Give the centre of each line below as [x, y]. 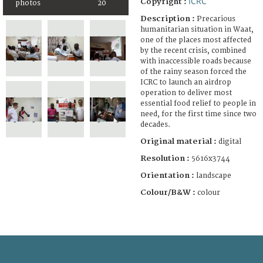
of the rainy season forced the [193, 72]
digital [230, 141]
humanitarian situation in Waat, [197, 29]
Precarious [216, 19]
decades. [155, 124]
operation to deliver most [186, 93]
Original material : [179, 141]
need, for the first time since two [198, 114]
